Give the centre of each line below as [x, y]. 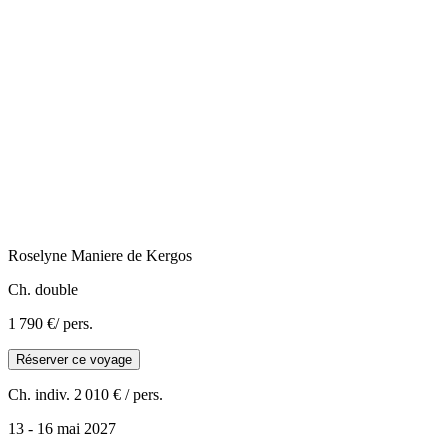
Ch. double [43, 289]
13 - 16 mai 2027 [62, 428]
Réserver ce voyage [74, 359]
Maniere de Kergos [131, 255]
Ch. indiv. [39, 394]
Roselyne [37, 255]
